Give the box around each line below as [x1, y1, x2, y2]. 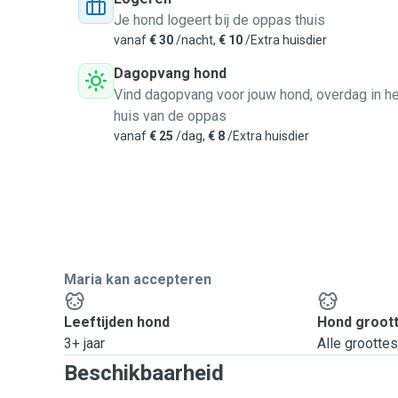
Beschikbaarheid [64, 361, 224, 386]
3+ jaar [64, 335, 105, 352]
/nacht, [173, 33, 219, 47]
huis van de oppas [114, 107, 227, 124]
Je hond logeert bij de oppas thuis [114, 12, 325, 28]
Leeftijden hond [64, 314, 170, 330]
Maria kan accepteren [64, 271, 211, 288]
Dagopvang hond [114, 65, 227, 82]
